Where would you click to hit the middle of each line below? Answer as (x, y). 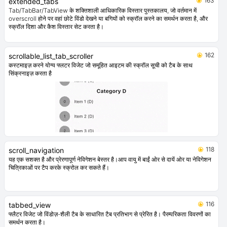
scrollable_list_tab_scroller (51, 56)
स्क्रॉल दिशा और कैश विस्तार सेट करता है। (56, 27)
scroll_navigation (36, 150)
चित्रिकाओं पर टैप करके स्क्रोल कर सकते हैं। (59, 168)
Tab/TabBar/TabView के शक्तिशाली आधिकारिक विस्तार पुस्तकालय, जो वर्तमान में (103, 11)
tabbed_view (30, 205)
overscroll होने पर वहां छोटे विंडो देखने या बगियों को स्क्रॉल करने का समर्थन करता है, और (108, 19)
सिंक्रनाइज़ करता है (30, 73)
